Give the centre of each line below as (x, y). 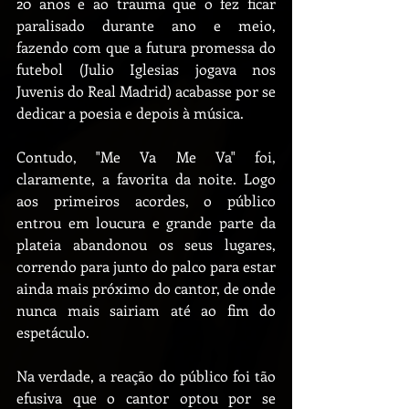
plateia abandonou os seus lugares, (146, 244)
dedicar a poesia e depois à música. (130, 113)
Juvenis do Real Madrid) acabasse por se (146, 91)
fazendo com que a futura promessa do (146, 47)
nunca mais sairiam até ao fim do (146, 310)
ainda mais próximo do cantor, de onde (146, 288)
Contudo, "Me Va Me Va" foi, (146, 157)
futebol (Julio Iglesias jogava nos (146, 69)
